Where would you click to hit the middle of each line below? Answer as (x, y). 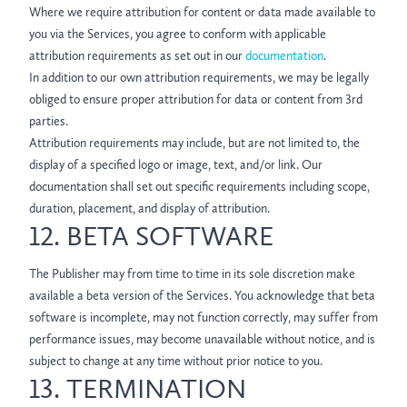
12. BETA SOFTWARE (151, 236)
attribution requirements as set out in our (137, 56)
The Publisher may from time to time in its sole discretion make (192, 274)
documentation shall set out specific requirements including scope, (199, 187)
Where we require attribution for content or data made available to (202, 12)
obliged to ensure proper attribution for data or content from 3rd (196, 99)
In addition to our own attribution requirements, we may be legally (199, 78)
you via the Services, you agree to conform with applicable (178, 34)
